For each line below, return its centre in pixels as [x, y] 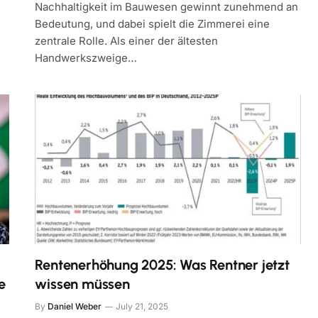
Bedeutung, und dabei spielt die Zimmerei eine [153, 24]
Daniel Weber [75, 306]
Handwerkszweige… [86, 58]
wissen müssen [82, 284]
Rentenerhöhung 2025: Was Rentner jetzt [162, 264]
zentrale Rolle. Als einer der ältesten [127, 41]
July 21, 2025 [142, 306]
